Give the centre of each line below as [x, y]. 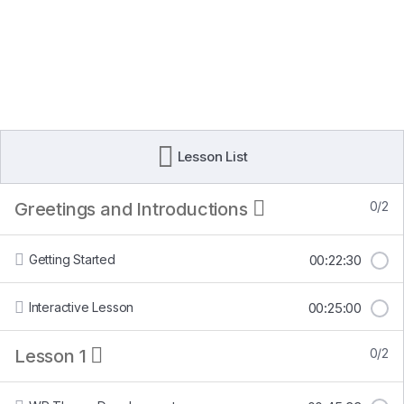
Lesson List [212, 156]
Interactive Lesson [83, 307]
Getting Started [76, 259]
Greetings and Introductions [131, 209]
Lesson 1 [50, 356]
